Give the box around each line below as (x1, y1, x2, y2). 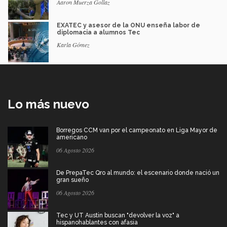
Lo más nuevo (8, 96, 89, 111)
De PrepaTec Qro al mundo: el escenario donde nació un (56, 169, 219, 176)
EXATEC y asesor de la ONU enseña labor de (57, 21, 200, 29)
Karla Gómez (57, 40, 90, 49)
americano (56, 133, 87, 141)
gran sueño (56, 176, 89, 183)
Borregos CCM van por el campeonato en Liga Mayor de (56, 126, 217, 134)
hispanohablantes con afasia (56, 218, 138, 226)
